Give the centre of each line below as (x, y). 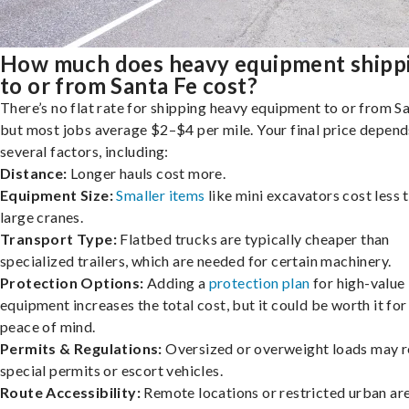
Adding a (176, 282)
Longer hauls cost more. (147, 173)
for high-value (357, 282)
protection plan (259, 282)
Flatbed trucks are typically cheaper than (253, 238)
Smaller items (159, 194)
